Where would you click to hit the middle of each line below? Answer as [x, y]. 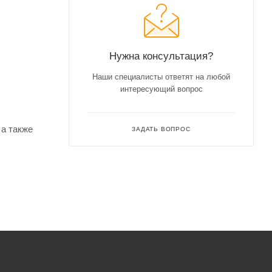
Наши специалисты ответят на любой [161, 77]
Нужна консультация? [161, 56]
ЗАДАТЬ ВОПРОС [161, 129]
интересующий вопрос [161, 89]
